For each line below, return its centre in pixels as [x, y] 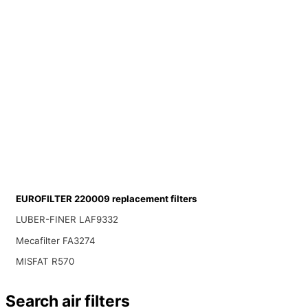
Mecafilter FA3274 [55, 240]
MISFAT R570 [45, 262]
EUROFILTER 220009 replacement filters [106, 198]
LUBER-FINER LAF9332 [67, 220]
